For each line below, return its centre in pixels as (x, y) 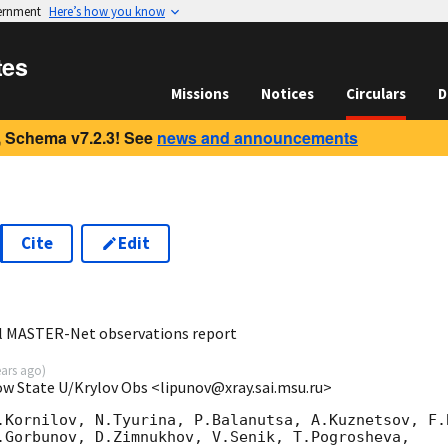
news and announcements (257, 137)
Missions (200, 93)
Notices (287, 93)
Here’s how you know (107, 11)
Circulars (376, 93)
